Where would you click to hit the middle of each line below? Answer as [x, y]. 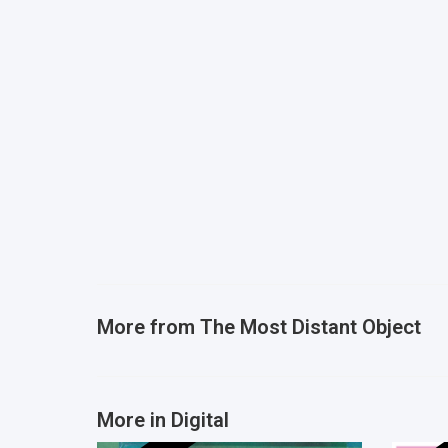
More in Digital [163, 419]
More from [148, 327]
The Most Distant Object [310, 327]
